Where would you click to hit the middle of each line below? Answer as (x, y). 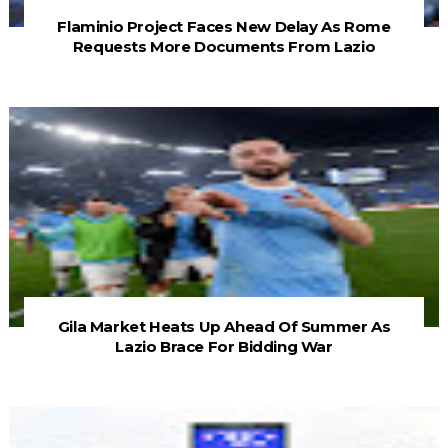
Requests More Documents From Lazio (224, 47)
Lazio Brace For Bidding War (224, 347)
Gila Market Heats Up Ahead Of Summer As (224, 327)
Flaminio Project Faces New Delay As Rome (224, 27)
